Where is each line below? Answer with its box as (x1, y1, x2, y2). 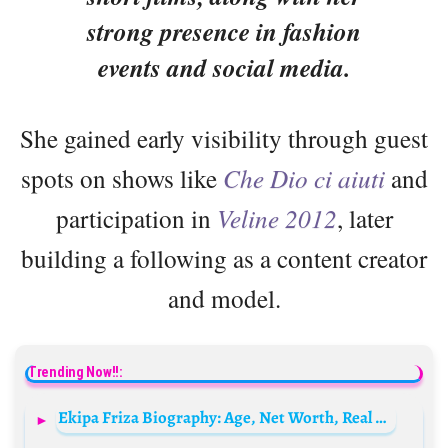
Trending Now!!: (28, 364, 123, 381)
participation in (55, 201, 217, 236)
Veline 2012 (216, 201, 337, 236)
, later (336, 201, 393, 236)
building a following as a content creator (21, 241, 427, 276)
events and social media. (98, 50, 350, 86)
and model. (167, 281, 281, 316)
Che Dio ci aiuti (222, 161, 385, 196)
